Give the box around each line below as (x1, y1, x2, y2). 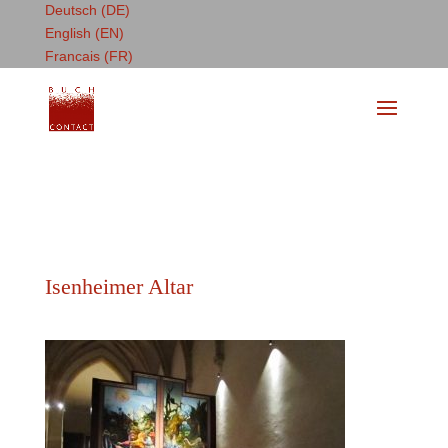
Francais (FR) (44, 48, 133, 64)
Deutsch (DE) (44, 2, 130, 18)
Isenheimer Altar (44, 274, 193, 299)
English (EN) (44, 25, 124, 41)
